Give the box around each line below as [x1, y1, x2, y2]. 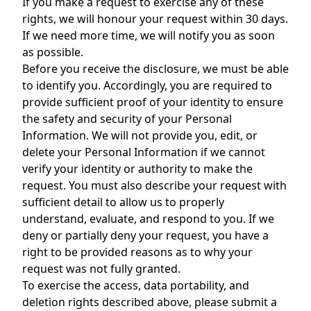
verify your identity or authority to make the [22, 161, 253, 176]
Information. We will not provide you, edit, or [22, 128, 258, 143]
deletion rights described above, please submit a [22, 294, 277, 310]
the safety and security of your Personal [22, 111, 232, 126]
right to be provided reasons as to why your [22, 244, 253, 260]
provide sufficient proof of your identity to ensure [22, 94, 283, 110]
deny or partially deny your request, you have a [22, 228, 269, 243]
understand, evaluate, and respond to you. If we [22, 211, 274, 226]
